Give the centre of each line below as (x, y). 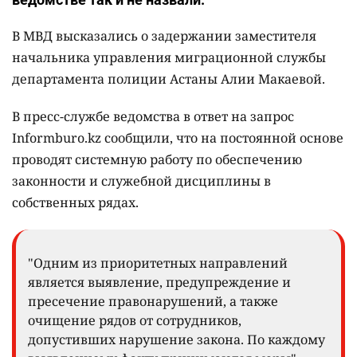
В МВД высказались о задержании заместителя (164, 36)
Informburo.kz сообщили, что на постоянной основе (178, 138)
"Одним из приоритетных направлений (158, 263)
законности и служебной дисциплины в (141, 181)
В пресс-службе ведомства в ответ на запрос (153, 117)
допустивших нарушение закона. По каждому (177, 340)
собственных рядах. (75, 203)
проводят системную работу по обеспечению (157, 160)
